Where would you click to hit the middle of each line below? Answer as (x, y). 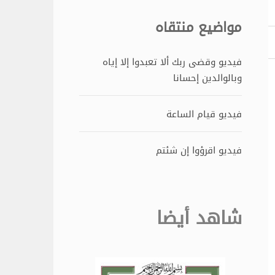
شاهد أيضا (199, 218)
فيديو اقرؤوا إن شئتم (199, 151)
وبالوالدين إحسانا (208, 78)
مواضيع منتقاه (199, 28)
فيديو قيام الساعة (204, 114)
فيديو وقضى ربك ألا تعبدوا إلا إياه (172, 62)
